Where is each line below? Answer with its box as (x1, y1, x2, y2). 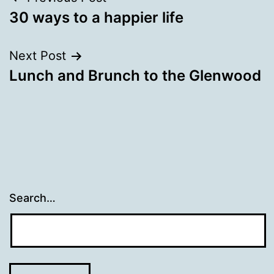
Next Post (9, 48, 66, 64)
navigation (9, 15, 116, 43)
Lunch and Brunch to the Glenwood (9, 67, 261, 85)
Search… (9, 191, 56, 205)
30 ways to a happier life (9, 9, 183, 27)
